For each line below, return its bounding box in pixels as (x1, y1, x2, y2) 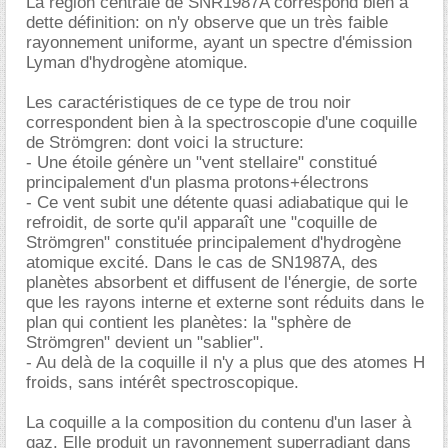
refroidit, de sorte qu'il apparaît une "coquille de (26, 212, 377, 232)
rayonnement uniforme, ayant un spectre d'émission (26, 32, 412, 52)
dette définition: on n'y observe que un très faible (26, 12, 388, 32)
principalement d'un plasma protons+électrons (26, 172, 369, 192)
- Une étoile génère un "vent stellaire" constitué (26, 152, 377, 172)
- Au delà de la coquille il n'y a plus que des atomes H (26, 352, 425, 372)
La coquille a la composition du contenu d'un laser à (26, 412, 411, 432)
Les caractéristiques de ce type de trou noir (26, 92, 351, 112)
